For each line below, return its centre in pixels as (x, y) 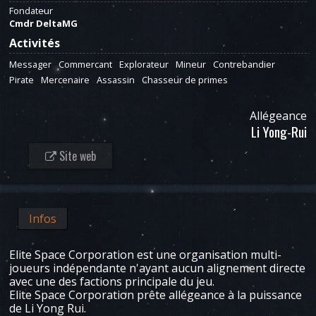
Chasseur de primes (185, 80)
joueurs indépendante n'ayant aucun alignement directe (157, 268)
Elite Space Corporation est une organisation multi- (145, 255)
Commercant (85, 64)
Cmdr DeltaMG (43, 23)
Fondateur (31, 11)
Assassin (116, 80)
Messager (30, 64)
